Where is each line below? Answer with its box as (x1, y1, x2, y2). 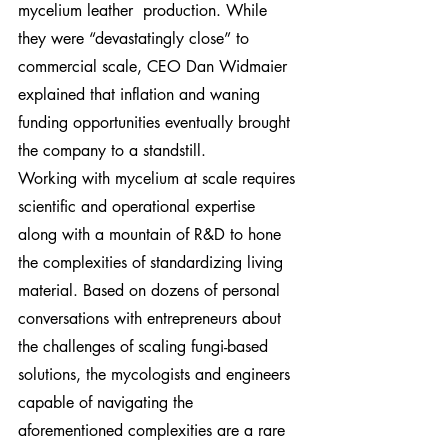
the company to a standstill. (18, 140, 206, 161)
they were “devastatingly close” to (18, 28, 254, 49)
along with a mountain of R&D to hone (18, 224, 286, 245)
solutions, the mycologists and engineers (18, 364, 295, 385)
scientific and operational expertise (18, 196, 260, 217)
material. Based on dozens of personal (18, 280, 285, 301)
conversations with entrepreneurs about (18, 308, 286, 329)
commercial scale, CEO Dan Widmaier (18, 56, 292, 77)
